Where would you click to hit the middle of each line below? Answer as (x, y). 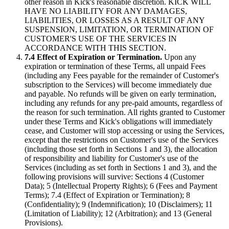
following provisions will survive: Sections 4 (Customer (114, 177)
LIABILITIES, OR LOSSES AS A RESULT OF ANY (114, 20)
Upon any (179, 57)
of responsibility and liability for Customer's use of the (111, 158)
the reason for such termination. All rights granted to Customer (125, 112)
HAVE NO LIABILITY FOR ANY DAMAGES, (106, 11)
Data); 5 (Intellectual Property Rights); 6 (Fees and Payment (121, 186)
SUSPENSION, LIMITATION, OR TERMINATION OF (119, 30)
